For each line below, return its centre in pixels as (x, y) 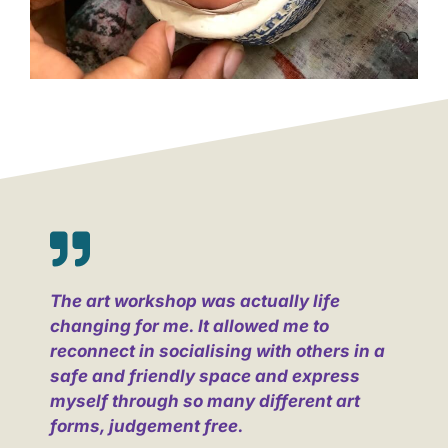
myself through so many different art (204, 401)
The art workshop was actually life (194, 301)
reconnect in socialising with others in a (217, 351)
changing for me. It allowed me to (189, 326)
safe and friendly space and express (204, 376)
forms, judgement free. (146, 426)
